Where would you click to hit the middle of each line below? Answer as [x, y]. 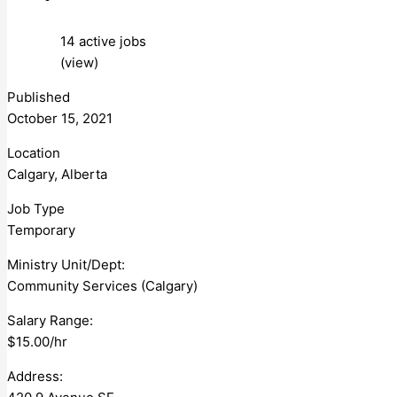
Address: [35, 376]
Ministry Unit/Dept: [66, 264]
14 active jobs [103, 41]
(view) [79, 62]
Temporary [45, 230]
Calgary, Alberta [57, 174]
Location [34, 152]
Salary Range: [50, 320]
